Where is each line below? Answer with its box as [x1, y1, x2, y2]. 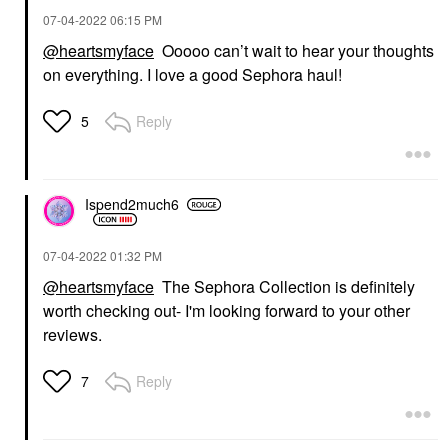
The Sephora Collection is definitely [154, 274, 415, 298]
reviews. [43, 322, 102, 346]
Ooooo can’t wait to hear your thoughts [154, 38, 434, 62]
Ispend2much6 [85, 194, 179, 214]
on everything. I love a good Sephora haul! [43, 62, 342, 86]
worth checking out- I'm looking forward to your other [43, 298, 410, 322]
